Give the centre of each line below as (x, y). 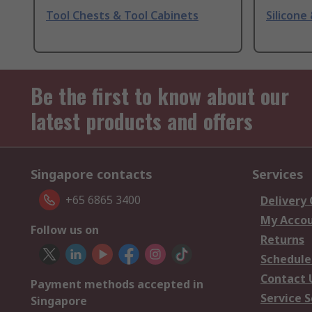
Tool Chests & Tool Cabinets (122, 16)
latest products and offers (142, 121)
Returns (282, 240)
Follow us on (65, 230)
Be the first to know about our (160, 96)
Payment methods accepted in (117, 284)
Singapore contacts (92, 174)
